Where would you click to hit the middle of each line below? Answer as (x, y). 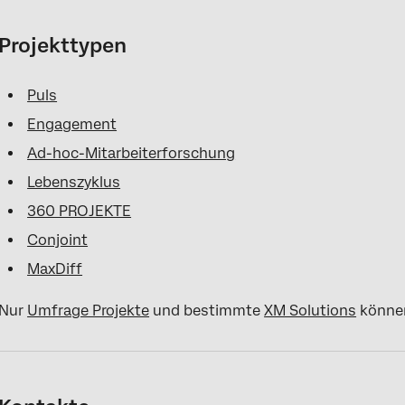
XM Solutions (311, 311)
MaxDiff (55, 269)
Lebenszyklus (74, 182)
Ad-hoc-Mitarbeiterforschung (132, 153)
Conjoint (58, 240)
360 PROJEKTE (80, 211)
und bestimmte (207, 311)
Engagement (72, 124)
